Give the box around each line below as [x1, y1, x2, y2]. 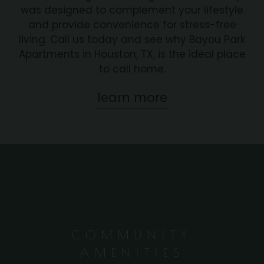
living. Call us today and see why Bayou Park [19, 32, 245, 47]
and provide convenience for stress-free [28, 17, 236, 32]
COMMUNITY [71, 227, 193, 242]
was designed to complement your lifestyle [21, 2, 243, 17]
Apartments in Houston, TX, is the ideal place [18, 47, 246, 61]
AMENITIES [79, 245, 185, 259]
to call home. [98, 61, 166, 76]
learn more [97, 88, 167, 106]
